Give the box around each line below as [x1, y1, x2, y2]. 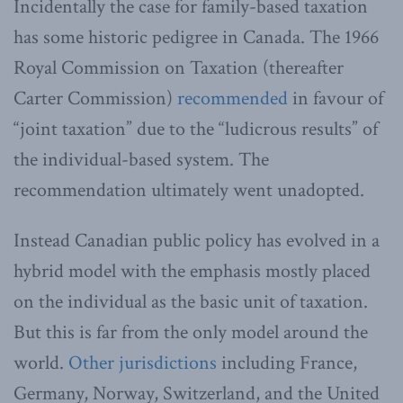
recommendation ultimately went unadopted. [13, 176, 364, 203]
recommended [177, 85, 288, 112]
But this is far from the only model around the [13, 318, 368, 345]
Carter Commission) [13, 85, 177, 112]
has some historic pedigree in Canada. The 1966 [13, 23, 379, 50]
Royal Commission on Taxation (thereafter [13, 54, 344, 81]
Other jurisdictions [68, 349, 217, 376]
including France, [217, 349, 357, 376]
